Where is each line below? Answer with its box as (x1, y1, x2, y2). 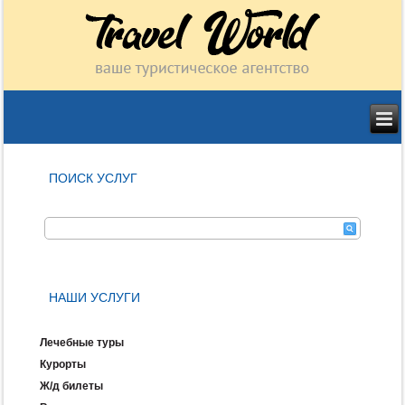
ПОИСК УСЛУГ (49, 171, 138, 186)
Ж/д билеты (40, 380, 104, 393)
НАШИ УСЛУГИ (49, 290, 141, 306)
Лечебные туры (40, 336, 125, 350)
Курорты (40, 358, 87, 372)
